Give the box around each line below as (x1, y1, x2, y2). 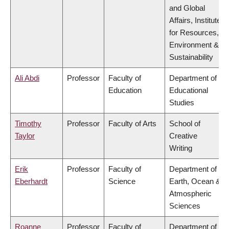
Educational (169, 86, 208, 95)
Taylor (15, 131, 35, 141)
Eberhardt (15, 177, 48, 186)
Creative (169, 131, 197, 141)
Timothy (15, 119, 41, 128)
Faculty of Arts (108, 119, 156, 128)
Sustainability (169, 53, 213, 62)
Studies (169, 98, 194, 107)
